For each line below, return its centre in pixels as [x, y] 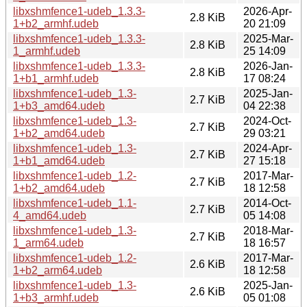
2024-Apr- [268, 148]
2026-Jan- [268, 66]
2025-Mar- [268, 38]
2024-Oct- [267, 121]
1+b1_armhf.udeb [56, 78]
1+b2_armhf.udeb [56, 23]
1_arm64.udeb [48, 243]
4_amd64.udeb [50, 215]
